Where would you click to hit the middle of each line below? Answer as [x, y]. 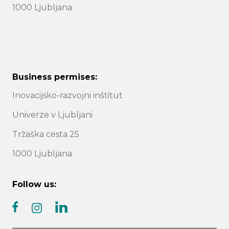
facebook [36, 218]
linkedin [79, 218]
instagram [59, 218]
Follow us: [34, 185]
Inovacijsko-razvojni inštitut [67, 96]
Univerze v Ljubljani [52, 115]
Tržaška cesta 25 [46, 134]
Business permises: [55, 77]
